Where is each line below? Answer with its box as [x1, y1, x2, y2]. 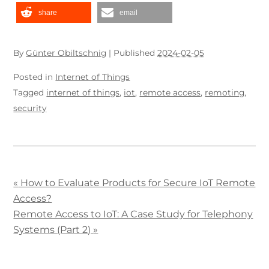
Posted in [13, 71, 56, 82]
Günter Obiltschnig [26, 47, 107, 58]
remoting [205, 87, 245, 97]
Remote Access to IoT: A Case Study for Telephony [13, 208, 253, 220]
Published [113, 47, 158, 58]
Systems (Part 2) [13, 224, 94, 236]
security [13, 103, 47, 113]
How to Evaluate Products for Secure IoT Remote [18, 177, 256, 189]
